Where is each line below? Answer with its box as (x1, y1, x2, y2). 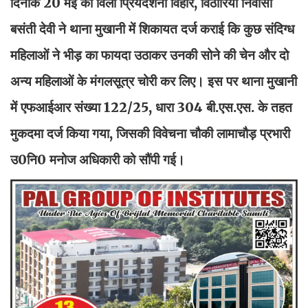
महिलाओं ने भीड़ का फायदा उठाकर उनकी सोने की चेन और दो (10, 47, 289, 64)
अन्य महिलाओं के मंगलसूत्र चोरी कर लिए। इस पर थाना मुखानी (10, 73, 297, 90)
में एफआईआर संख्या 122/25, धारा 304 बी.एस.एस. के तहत (10, 99, 292, 116)
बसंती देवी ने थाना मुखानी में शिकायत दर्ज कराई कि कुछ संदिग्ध (10, 21, 294, 38)
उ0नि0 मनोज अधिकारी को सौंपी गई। (10, 151, 185, 168)
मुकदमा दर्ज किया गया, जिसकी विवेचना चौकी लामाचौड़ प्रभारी (10, 125, 290, 142)
